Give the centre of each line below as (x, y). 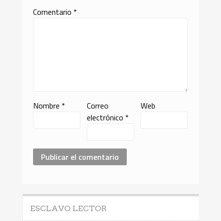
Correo (97, 105)
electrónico (106, 117)
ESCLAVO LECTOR (68, 209)
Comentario (54, 12)
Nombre (48, 105)
